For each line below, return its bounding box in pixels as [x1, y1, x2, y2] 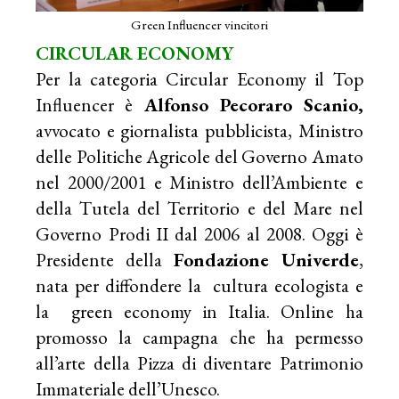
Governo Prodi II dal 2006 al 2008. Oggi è [36, 222, 363, 247]
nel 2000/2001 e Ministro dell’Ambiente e [36, 170, 363, 195]
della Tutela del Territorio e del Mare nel [36, 196, 363, 221]
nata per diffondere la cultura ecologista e [36, 273, 363, 298]
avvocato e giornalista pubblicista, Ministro [36, 118, 363, 143]
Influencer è [36, 93, 144, 118]
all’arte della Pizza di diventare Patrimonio [36, 351, 363, 376]
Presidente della [36, 248, 162, 273]
